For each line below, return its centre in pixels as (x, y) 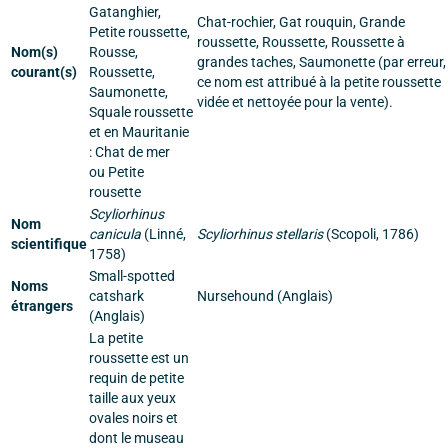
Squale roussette (141, 112)
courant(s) (44, 72)
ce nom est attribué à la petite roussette (319, 82)
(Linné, (163, 234)
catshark (116, 296)
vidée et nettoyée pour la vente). (295, 102)
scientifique (49, 244)
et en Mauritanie (139, 132)
